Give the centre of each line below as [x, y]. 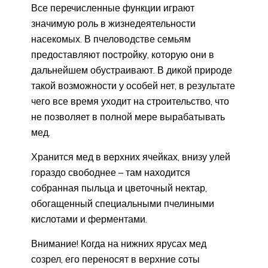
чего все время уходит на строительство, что [130, 101]
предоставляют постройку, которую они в [123, 54]
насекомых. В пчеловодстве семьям [111, 39]
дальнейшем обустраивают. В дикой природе [132, 70]
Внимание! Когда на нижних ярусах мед [119, 243]
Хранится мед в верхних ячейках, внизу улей [131, 156]
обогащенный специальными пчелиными [123, 203]
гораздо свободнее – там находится [111, 172]
